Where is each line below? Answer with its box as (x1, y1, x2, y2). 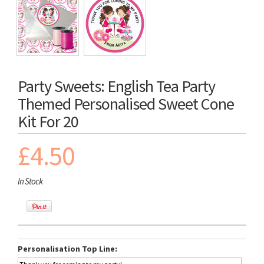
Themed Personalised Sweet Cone (18, 93, 234, 114)
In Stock (18, 176, 42, 187)
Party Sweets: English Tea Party (18, 75, 215, 97)
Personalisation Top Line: (18, 243, 117, 254)
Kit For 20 (18, 111, 78, 132)
